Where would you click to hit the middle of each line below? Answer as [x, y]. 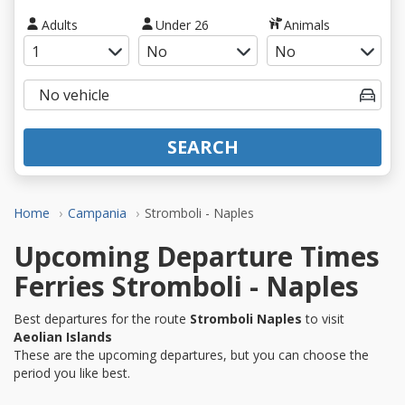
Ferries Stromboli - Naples [186, 286]
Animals [307, 24]
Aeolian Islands [63, 336]
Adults [59, 24]
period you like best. [72, 372]
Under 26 [183, 24]
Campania [97, 212]
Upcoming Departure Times [197, 256]
